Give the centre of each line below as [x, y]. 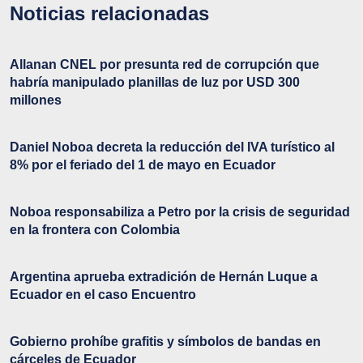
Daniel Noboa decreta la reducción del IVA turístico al [172, 147]
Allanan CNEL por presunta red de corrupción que [164, 64]
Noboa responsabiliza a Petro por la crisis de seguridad [180, 211]
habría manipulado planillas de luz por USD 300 [155, 82]
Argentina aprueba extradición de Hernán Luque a [164, 276]
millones [36, 100]
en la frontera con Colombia [95, 229]
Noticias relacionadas [109, 13]
